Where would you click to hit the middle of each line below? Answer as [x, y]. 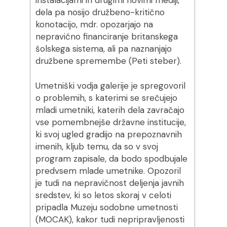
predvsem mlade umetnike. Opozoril [108, 171]
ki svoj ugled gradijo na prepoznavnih [108, 134]
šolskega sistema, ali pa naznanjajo [103, 49]
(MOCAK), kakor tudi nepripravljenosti [110, 219]
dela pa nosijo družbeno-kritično [100, 12]
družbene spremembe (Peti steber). [108, 61]
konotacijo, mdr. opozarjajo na [94, 24]
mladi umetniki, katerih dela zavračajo [110, 110]
